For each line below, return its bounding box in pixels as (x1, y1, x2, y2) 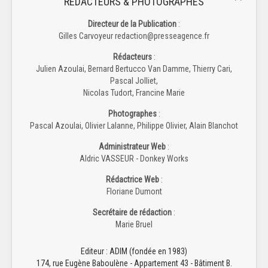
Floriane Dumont (106, 186, 162, 196)
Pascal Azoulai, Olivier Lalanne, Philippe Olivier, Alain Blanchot (30, 120, 238, 130)
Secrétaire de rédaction (93, 207, 172, 217)
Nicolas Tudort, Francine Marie (83, 87, 185, 98)
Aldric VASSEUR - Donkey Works (80, 153, 188, 163)
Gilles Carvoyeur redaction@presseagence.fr (59, 31, 209, 41)
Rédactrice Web (105, 174, 159, 184)
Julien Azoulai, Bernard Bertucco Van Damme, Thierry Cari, (36, 63, 232, 74)
